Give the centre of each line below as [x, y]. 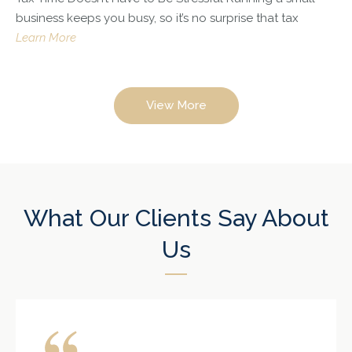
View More [176, 106]
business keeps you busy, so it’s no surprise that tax [157, 18]
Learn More [46, 38]
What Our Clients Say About [176, 218]
